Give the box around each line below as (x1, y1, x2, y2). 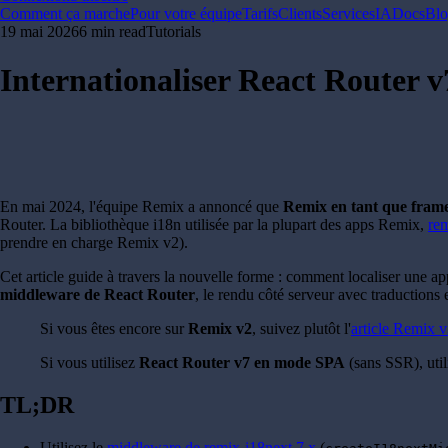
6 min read (79, 23, 146, 40)
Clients (278, 5, 322, 22)
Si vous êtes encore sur (40, 320, 188, 338)
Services (322, 5, 375, 22)
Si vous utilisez (40, 354, 139, 372)
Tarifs (242, 5, 278, 22)
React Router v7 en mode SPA (139, 354, 345, 372)
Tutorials (146, 23, 201, 40)
